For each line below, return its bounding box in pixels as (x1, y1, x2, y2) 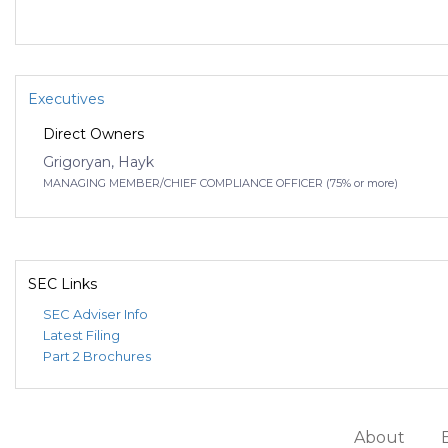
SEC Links (28, 275, 97, 294)
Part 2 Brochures (43, 348, 151, 365)
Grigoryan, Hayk (43, 153, 154, 172)
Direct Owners (43, 125, 144, 144)
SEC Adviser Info (43, 306, 148, 323)
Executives (28, 90, 104, 109)
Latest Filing (43, 327, 120, 344)
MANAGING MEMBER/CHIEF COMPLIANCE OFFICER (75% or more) (43, 176, 398, 191)
